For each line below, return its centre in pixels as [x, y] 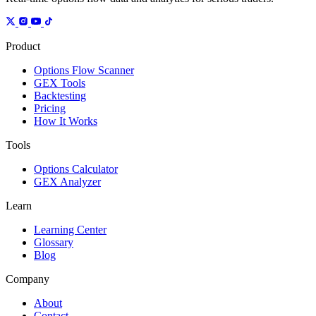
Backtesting [60, 95]
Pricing [50, 108]
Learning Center [70, 229]
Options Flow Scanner [84, 70]
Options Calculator [76, 169]
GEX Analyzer [67, 181]
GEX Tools [60, 83]
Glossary [54, 242]
